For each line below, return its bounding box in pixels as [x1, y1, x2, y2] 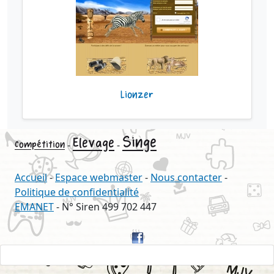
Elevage [73, 134, 114, 152]
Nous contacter [150, 170, 222, 184]
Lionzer [120, 87, 154, 102]
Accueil [15, 170, 47, 184]
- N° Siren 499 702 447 [54, 199, 157, 213]
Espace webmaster [55, 170, 143, 184]
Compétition [15, 138, 65, 151]
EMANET [15, 199, 54, 213]
